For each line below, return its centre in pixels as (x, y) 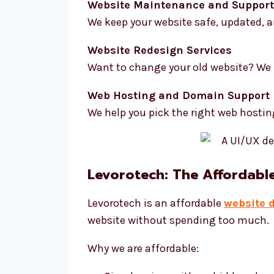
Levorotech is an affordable (156, 203)
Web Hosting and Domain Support (179, 95)
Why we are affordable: (143, 248)
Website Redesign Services (160, 50)
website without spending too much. (178, 220)
